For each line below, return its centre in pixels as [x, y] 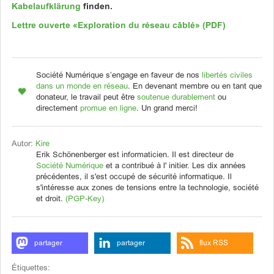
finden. [97, 7]
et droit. [51, 199]
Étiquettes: [31, 268]
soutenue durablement [176, 98]
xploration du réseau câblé [139, 26]
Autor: [24, 144]
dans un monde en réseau [82, 87]
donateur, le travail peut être [87, 98]
